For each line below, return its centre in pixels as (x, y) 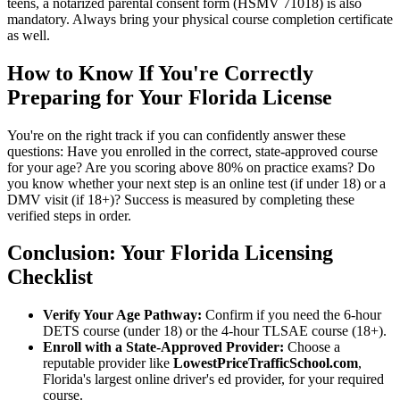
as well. (29, 35)
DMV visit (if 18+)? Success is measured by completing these (181, 199)
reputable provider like (108, 363)
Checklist (50, 277)
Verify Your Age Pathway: (122, 315)
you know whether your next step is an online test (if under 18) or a (196, 183)
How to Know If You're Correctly (160, 73)
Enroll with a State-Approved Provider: (163, 347)
